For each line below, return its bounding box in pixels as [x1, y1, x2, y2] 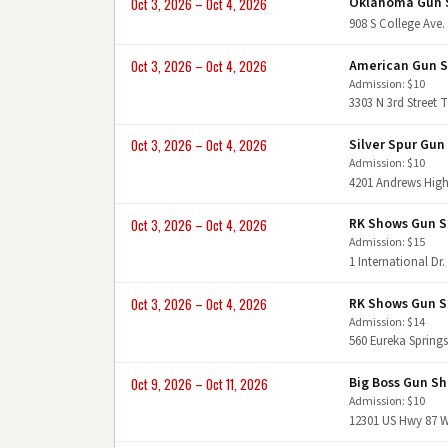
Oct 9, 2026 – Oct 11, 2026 [131, 374, 268, 394]
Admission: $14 [349, 313, 426, 331]
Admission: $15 [349, 234, 426, 252]
